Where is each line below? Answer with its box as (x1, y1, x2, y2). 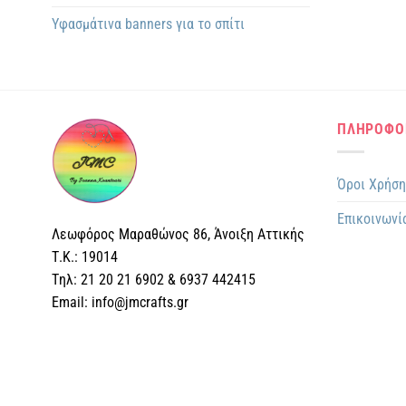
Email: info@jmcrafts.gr (52, 294, 188, 312)
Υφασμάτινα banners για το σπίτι (52, 15, 245, 34)
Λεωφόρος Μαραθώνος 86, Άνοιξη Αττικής (52, 226, 304, 244)
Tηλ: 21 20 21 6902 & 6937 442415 (52, 271, 256, 289)
